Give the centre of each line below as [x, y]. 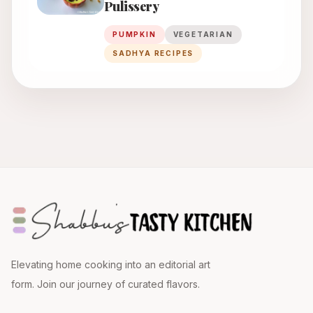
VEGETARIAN [203, 35]
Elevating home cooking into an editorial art [111, 265]
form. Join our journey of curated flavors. [105, 284]
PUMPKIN [134, 35]
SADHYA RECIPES [153, 53]
